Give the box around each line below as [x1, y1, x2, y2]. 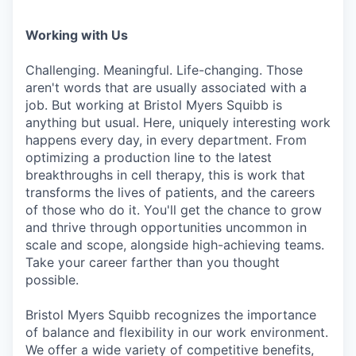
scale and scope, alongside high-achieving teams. [25, 236, 324, 253]
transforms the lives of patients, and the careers [25, 184, 315, 200]
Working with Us [25, 26, 128, 43]
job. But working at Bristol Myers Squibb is [25, 96, 282, 113]
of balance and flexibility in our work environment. [25, 323, 328, 340]
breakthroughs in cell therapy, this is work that [25, 166, 305, 183]
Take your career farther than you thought [25, 253, 280, 270]
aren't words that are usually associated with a [25, 79, 307, 95]
